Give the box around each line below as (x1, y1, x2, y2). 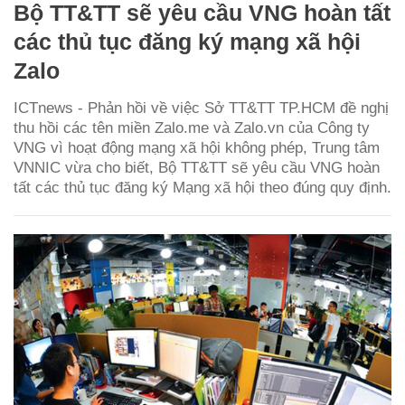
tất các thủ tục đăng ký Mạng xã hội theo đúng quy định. (14, 178, 391, 196)
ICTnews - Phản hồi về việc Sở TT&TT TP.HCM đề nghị (14, 99, 389, 117)
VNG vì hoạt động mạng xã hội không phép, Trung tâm (14, 138, 380, 156)
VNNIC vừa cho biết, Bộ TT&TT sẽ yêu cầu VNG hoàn (14, 158, 380, 176)
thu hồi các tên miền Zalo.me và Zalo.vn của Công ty (14, 118, 370, 137)
